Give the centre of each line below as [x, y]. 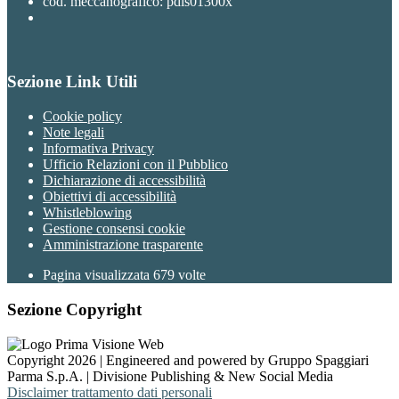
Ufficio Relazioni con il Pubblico [135, 165]
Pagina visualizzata [98, 275]
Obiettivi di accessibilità [110, 197]
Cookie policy [82, 117]
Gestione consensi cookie [114, 229]
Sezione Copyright [74, 309]
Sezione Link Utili [72, 82]
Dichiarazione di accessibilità [124, 181]
